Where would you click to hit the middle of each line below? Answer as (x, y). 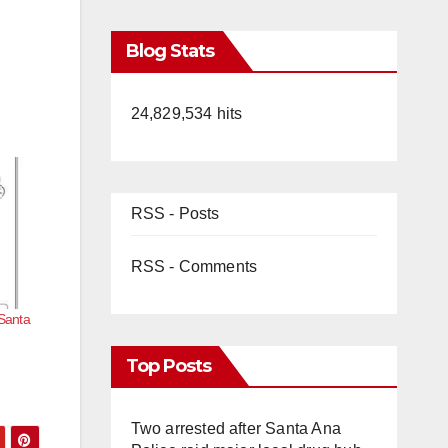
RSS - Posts (175, 213)
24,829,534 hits (186, 113)
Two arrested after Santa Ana (236, 428)
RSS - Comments (194, 266)
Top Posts (168, 366)
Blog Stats (170, 51)
